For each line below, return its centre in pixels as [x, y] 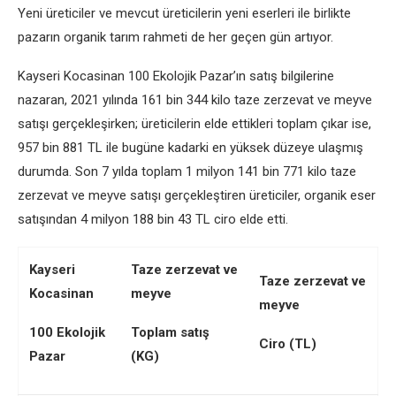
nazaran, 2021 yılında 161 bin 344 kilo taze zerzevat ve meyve [195, 100]
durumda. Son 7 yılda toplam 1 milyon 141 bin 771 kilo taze [187, 171]
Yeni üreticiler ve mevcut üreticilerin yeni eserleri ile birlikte [184, 13]
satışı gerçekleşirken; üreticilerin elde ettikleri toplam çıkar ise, [194, 124]
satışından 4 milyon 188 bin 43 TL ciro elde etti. [153, 219]
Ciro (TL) [288, 344]
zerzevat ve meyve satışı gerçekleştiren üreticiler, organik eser [197, 195]
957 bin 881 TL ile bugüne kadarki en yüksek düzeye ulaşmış [190, 148]
